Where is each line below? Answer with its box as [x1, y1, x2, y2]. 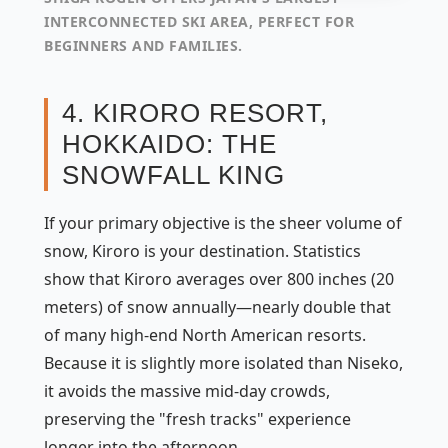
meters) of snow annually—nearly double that [44, 295, 391, 318]
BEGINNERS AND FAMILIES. [44, 35, 243, 55]
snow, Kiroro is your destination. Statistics [44, 239, 361, 262]
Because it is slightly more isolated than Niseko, [44, 351, 403, 374]
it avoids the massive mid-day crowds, [44, 379, 330, 402]
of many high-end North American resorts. [44, 323, 366, 346]
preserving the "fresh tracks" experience [44, 407, 351, 430]
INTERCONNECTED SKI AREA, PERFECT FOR [44, 11, 354, 31]
